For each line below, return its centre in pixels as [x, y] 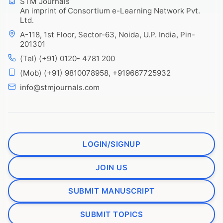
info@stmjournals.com [60, 87]
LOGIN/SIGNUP [111, 144]
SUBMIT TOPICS [111, 214]
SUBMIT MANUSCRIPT [111, 191]
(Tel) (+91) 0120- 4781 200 [67, 58]
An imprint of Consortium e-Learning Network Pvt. [110, 10]
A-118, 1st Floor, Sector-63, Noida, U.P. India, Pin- [108, 34]
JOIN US [111, 167]
